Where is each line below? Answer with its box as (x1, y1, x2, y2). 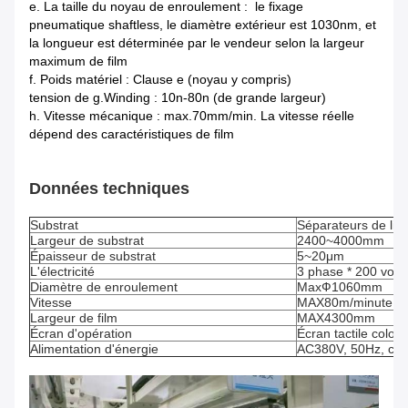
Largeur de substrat (30, 233, 144, 249)
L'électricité (30, 264, 95, 280)
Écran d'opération (30, 326, 132, 342)
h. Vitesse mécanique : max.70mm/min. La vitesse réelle (29, 108, 354, 124)
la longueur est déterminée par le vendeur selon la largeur (29, 36, 364, 51)
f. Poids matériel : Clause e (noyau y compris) (29, 72, 291, 87)
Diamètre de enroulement (30, 280, 178, 295)
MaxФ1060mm (297, 280, 382, 295)
